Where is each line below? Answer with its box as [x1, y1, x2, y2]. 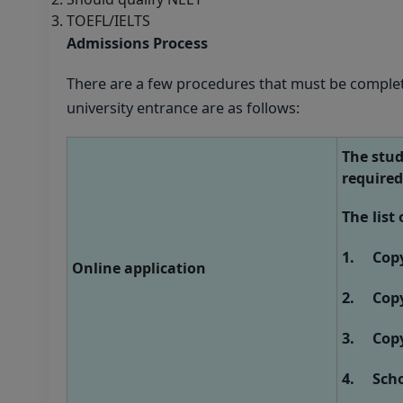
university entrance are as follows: [67, 97, 300, 118]
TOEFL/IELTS [67, 10, 150, 31]
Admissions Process [67, 32, 208, 53]
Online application [72, 257, 206, 278]
